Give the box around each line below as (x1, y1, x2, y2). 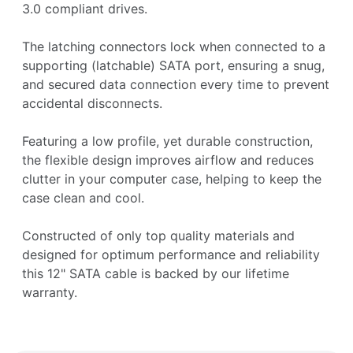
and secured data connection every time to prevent (22, 76, 329, 93)
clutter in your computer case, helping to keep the (22, 171, 321, 188)
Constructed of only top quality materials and (22, 228, 295, 244)
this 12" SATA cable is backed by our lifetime (22, 266, 289, 282)
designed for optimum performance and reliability (22, 247, 320, 263)
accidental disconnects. (22, 95, 162, 112)
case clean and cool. (22, 190, 144, 206)
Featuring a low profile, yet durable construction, (22, 133, 313, 150)
